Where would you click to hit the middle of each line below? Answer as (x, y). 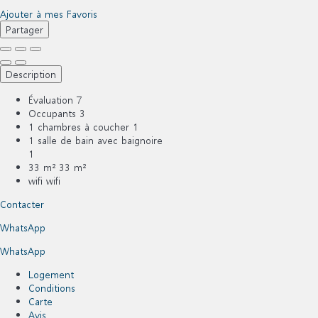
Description (31, 75)
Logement (51, 275)
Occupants (52, 114)
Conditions (52, 288)
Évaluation (51, 100)
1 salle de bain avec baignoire (95, 141)
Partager (24, 30)
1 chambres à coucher (79, 127)
